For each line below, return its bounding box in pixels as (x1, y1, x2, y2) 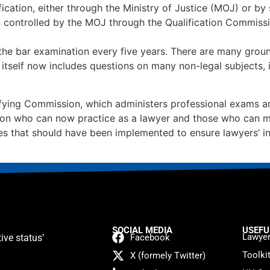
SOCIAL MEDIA (112, 224, 172, 236)
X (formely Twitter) (130, 250, 206, 261)
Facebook (130, 231, 170, 243)
